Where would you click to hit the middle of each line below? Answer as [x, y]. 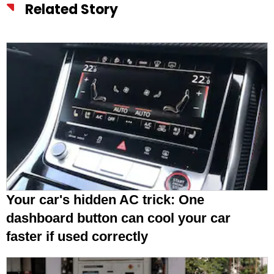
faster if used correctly [81, 237]
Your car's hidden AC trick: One [105, 200]
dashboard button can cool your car [118, 218]
